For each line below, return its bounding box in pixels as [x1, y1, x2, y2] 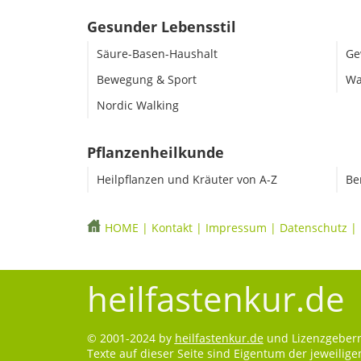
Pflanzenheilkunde [86, 143, 224, 163]
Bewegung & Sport [96, 72, 197, 88]
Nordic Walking [96, 98, 179, 114]
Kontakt [151, 220, 193, 236]
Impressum [205, 220, 267, 236]
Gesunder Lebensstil [86, 17, 236, 37]
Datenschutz [279, 220, 347, 236]
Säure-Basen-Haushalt [96, 46, 218, 62]
